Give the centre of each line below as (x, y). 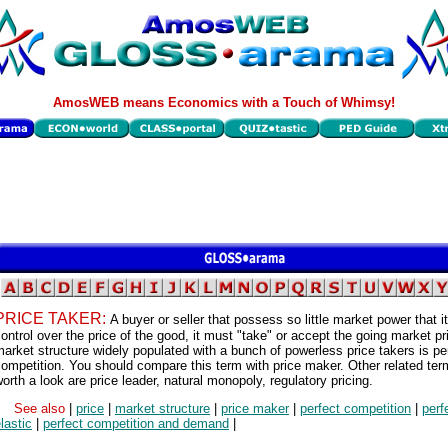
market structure (162, 409)
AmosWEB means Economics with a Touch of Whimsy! (224, 102)
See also (41, 409)
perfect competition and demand (136, 424)
